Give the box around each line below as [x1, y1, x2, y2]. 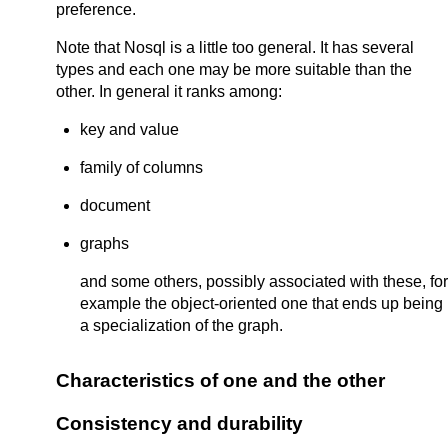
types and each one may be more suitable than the [56, 61, 412, 78]
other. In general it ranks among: [56, 83, 282, 100]
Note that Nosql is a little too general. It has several [56, 39, 414, 56]
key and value [80, 121, 179, 138]
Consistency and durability [56, 412, 303, 434]
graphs [80, 235, 129, 252]
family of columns [80, 159, 203, 176]
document [80, 197, 150, 214]
